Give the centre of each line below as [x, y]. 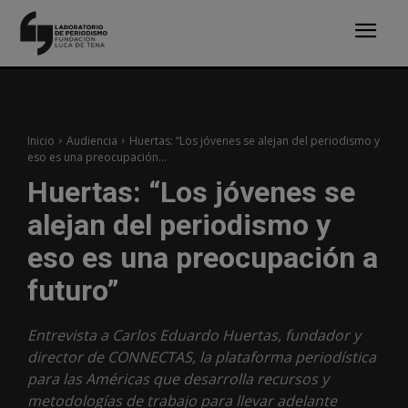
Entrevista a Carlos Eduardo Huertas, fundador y [194, 335]
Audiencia [92, 140]
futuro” [73, 290]
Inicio [41, 140]
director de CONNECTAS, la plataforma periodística [202, 357]
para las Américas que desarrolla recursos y [178, 378]
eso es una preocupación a [203, 257]
